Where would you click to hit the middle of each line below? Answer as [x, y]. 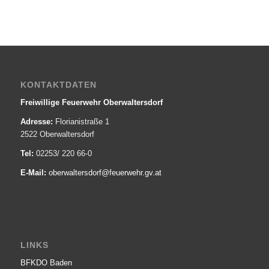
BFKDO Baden [46, 263]
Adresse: [36, 121]
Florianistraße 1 [81, 121]
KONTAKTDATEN [58, 84]
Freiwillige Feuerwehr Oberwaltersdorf [91, 102]
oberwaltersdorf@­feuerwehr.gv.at [105, 172]
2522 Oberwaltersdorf [57, 134]
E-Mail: [33, 172]
